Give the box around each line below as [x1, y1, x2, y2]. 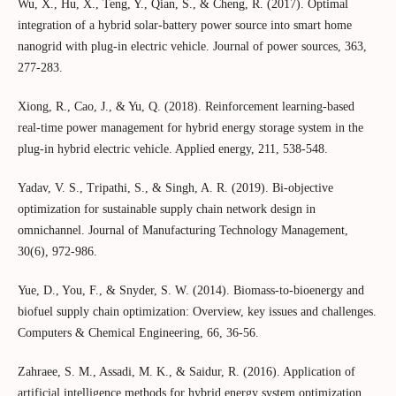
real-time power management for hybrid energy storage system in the [17, 120, 363, 134]
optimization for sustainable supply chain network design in [17, 202, 316, 216]
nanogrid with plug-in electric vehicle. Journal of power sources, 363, [17, 39, 367, 53]
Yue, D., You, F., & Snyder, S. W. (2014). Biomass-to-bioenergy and [17, 283, 364, 297]
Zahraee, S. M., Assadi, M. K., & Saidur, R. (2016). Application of [17, 364, 355, 378]
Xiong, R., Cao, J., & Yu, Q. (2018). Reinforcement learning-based [17, 99, 354, 113]
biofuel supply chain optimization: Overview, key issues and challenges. [17, 304, 377, 318]
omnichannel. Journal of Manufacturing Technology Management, [17, 223, 348, 237]
